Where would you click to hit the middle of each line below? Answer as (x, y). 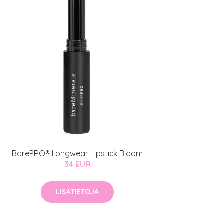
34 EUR (77, 164)
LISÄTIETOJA (77, 192)
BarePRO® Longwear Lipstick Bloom (77, 153)
